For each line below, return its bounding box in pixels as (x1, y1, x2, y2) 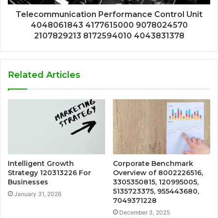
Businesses (8, 177, 48, 186)
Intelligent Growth (8, 159, 74, 168)
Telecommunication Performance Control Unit (16, 10, 202, 19)
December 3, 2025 (119, 208, 170, 216)
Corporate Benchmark (113, 159, 193, 168)
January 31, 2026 (14, 190, 61, 198)
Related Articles (8, 70, 80, 81)
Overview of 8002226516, (113, 168, 203, 177)
